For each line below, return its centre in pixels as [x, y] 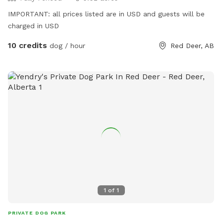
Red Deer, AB [192, 45]
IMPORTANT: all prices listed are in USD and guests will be [106, 14]
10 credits [28, 45]
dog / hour [66, 45]
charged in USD [33, 26]
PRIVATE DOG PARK [37, 213]
